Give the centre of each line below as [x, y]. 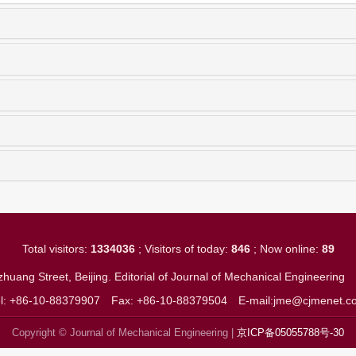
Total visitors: [56, 249]
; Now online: [286, 249]
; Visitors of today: [183, 249]
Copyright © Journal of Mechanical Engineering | [124, 333]
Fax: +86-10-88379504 [169, 301]
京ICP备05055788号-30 [290, 333]
